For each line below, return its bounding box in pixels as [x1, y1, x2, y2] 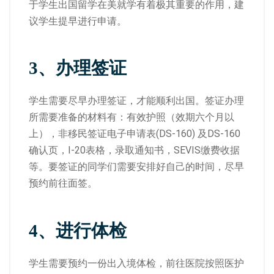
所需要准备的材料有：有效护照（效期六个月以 [29, 111, 234, 123]
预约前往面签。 [29, 177, 97, 189]
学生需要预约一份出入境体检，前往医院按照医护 [29, 257, 244, 269]
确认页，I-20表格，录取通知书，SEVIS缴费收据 [29, 144, 240, 156]
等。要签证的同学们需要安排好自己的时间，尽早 [29, 161, 244, 172]
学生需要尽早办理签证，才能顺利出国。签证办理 [29, 95, 244, 106]
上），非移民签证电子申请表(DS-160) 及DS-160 [29, 128, 240, 139]
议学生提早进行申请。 [29, 15, 127, 27]
